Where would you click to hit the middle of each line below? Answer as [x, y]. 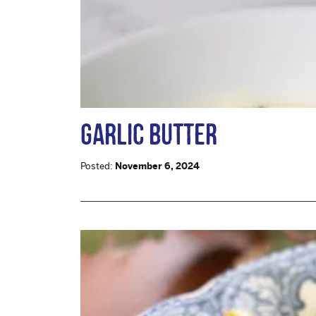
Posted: [98, 166]
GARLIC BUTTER [149, 134]
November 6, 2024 [157, 166]
